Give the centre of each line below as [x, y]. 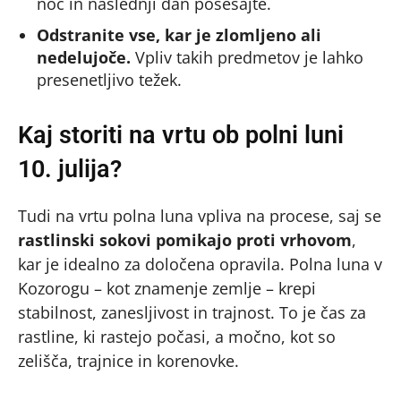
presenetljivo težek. [109, 80]
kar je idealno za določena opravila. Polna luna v [200, 264]
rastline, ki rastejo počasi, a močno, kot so [177, 337]
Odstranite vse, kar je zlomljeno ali [179, 35]
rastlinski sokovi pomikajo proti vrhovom [185, 240]
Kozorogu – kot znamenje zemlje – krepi [167, 289]
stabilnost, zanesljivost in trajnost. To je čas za [192, 313]
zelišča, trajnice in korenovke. [128, 361]
